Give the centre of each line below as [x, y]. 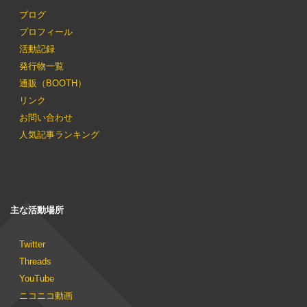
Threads [35, 261]
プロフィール [46, 32]
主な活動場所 [37, 210]
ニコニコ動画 [46, 295]
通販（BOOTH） [53, 83]
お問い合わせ [46, 117]
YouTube [37, 278]
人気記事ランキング [59, 134]
